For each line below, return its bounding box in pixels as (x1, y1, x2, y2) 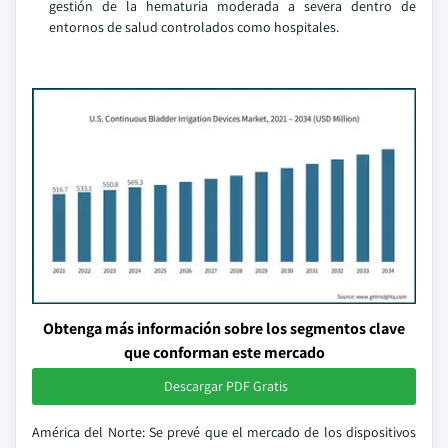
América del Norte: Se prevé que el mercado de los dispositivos (32, 423, 416, 441)
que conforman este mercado (123, 342, 325, 363)
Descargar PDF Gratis (164, 377, 288, 395)
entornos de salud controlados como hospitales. (49, 18, 339, 36)
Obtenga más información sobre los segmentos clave (43, 318, 405, 339)
